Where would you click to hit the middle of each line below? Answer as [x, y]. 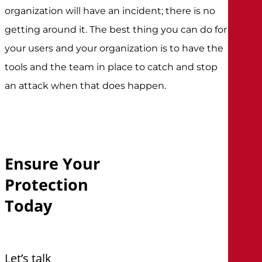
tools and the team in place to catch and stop [111, 67]
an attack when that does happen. [86, 85]
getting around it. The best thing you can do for [116, 29]
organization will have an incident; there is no [110, 11]
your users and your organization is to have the [114, 48]
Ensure [32, 164]
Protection [47, 185]
